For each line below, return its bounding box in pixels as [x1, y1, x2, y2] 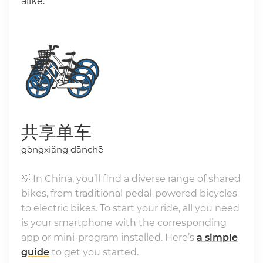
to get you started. [49, 247, 139, 258]
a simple [196, 232, 238, 244]
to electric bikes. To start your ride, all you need [21, 203, 240, 214]
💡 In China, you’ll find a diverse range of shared [21, 173, 241, 185]
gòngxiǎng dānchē [21, 144, 103, 156]
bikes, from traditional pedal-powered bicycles [21, 188, 237, 200]
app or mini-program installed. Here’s [21, 232, 197, 244]
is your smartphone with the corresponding [21, 217, 227, 229]
